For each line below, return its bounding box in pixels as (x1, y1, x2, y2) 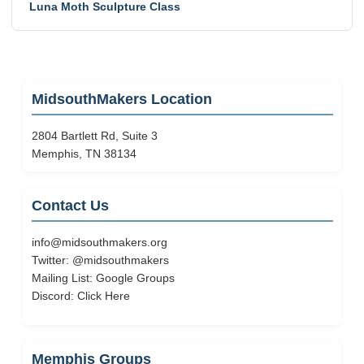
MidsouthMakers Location (31, 91, 212, 107)
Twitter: (31, 253, 72, 266)
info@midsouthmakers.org (31, 236, 167, 249)
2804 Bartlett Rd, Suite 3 (31, 129, 158, 142)
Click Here (76, 289, 130, 302)
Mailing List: (31, 271, 96, 284)
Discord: (31, 289, 77, 302)
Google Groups (95, 271, 175, 284)
